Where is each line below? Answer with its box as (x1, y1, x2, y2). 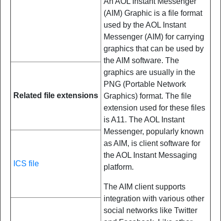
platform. (104, 163, 134, 171)
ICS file (13, 159, 39, 168)
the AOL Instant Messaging (104, 151, 197, 159)
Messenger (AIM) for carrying (104, 33, 204, 41)
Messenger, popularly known (104, 127, 204, 136)
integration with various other (104, 194, 204, 203)
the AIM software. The (104, 56, 179, 65)
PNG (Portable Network (104, 80, 186, 88)
